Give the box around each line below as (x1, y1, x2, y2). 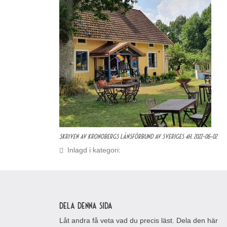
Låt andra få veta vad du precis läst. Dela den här (59, 216, 218, 224)
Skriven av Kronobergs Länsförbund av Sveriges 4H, (59, 132, 192, 140)
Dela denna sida (59, 200, 112, 211)
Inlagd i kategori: (63, 146, 121, 154)
